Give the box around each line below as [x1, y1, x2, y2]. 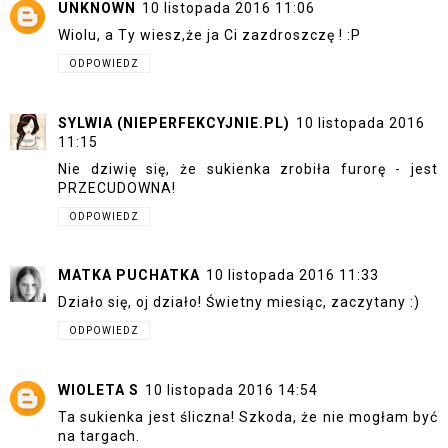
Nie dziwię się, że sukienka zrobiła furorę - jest [58, 160, 438, 177]
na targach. [58, 427, 140, 444]
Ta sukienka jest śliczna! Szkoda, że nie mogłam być [58, 408, 438, 425]
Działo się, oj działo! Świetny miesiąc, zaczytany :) [58, 294, 420, 311]
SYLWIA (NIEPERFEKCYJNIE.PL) [58, 114, 290, 131]
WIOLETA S [58, 381, 139, 398]
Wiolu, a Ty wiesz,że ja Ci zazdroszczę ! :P [58, 27, 361, 44]
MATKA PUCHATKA [58, 267, 200, 284]
